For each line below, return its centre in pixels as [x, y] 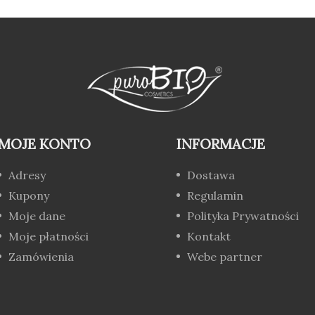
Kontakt [209, 236]
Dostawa [211, 175]
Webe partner [225, 257]
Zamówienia [41, 257]
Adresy [27, 175]
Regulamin [215, 195]
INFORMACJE [221, 144]
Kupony [29, 195]
